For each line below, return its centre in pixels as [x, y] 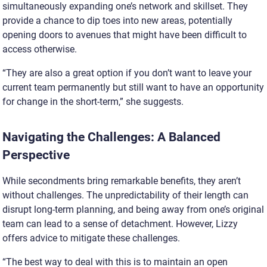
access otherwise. [40, 49]
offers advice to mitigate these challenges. [91, 238]
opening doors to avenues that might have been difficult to [125, 35]
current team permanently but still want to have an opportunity [133, 88]
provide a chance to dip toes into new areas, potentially [117, 21]
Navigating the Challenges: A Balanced [111, 137]
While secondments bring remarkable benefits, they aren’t [122, 181]
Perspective [38, 155]
